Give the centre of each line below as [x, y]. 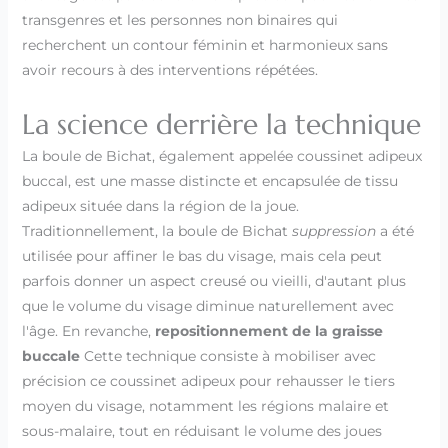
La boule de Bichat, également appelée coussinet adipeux [221, 156]
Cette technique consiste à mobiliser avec [227, 356]
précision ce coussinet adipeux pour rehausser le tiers [208, 381]
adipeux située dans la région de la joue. [160, 206]
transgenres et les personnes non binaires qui [179, 19]
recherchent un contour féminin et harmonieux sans [204, 44]
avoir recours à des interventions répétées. [169, 69]
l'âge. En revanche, [88, 331]
